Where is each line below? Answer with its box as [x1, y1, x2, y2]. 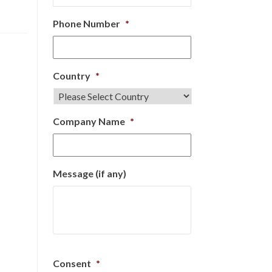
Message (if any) [53, 168, 126, 179]
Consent [53, 257, 91, 269]
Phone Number [53, 18, 120, 29]
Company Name [53, 115, 125, 127]
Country [53, 70, 90, 81]
